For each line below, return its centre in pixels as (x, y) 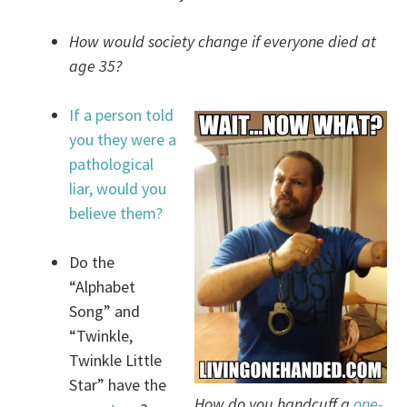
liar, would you (118, 189)
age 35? (96, 66)
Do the (92, 263)
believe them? (116, 213)
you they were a (123, 140)
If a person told (122, 115)
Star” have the (118, 385)
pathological (112, 164)
